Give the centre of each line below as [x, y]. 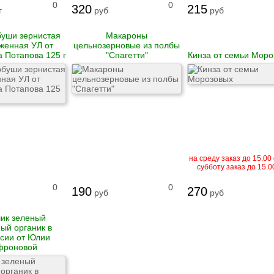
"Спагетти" [127, 55]
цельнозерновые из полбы [127, 46]
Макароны [127, 36]
